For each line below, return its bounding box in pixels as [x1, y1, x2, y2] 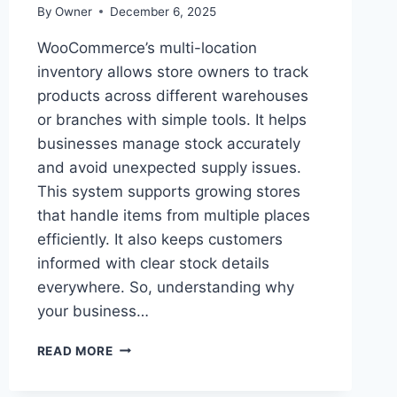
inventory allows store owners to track [36, 62, 308, 81]
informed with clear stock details [36, 253, 269, 272]
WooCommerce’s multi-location [36, 38, 257, 57]
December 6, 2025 [109, 4, 216, 19]
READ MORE [36, 343, 113, 358]
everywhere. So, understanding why [36, 277, 294, 296]
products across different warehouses [36, 86, 308, 105]
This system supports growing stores [36, 182, 300, 200]
